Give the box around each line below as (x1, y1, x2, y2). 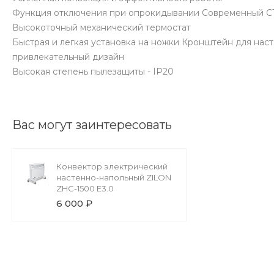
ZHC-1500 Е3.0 (56, 183, 114, 194)
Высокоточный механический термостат (12, 22, 191, 34)
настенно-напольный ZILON (56, 172, 171, 183)
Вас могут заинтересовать (12, 117, 172, 133)
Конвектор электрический (56, 161, 168, 172)
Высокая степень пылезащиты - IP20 (12, 66, 174, 78)
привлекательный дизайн (12, 51, 124, 63)
